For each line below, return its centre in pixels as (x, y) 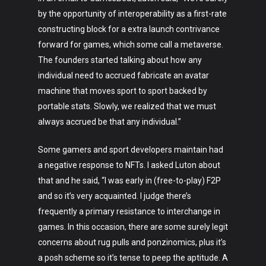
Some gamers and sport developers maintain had (131, 150)
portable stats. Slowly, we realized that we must (127, 106)
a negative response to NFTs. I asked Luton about (129, 165)
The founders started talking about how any (120, 60)
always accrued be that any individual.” (110, 122)
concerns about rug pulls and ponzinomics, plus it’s (132, 242)
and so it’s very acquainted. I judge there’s (115, 196)
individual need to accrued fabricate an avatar (123, 75)
